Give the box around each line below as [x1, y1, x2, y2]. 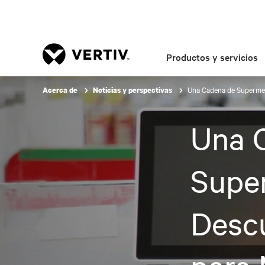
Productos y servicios [166, 50, 258, 63]
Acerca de [43, 85, 79, 95]
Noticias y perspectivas [93, 85, 174, 95]
